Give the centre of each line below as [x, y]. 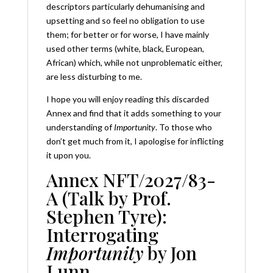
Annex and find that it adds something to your [133, 113]
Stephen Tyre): [106, 216]
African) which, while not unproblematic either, [134, 62]
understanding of [80, 127]
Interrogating [102, 234]
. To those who [183, 127]
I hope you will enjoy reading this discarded [127, 99]
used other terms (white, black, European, [125, 48]
